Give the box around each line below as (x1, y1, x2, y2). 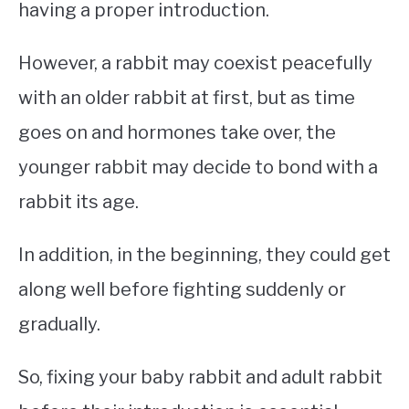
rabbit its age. (18, 191, 139, 214)
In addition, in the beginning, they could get (18, 244, 391, 267)
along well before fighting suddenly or (18, 278, 346, 301)
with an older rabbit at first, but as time (18, 87, 355, 110)
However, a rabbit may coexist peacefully (18, 52, 372, 75)
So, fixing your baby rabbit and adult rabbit (18, 366, 383, 389)
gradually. (18, 313, 100, 336)
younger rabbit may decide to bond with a (18, 156, 378, 179)
